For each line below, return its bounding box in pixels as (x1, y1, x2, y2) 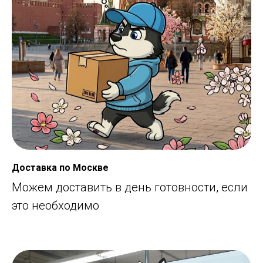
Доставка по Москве (12, 161, 109, 173)
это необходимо (12, 198, 99, 213)
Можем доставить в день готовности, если (12, 180, 248, 194)
